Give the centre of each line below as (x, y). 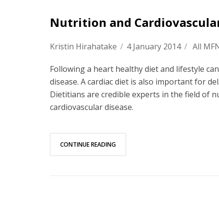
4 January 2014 (154, 46)
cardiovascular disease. (92, 107)
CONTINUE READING (88, 144)
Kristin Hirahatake (83, 46)
